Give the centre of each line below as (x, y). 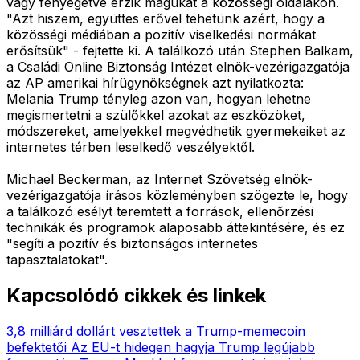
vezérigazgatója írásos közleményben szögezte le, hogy (177, 195)
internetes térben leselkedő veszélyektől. (131, 147)
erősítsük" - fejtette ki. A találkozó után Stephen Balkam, (180, 50)
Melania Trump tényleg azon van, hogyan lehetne (159, 98)
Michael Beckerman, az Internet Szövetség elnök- (160, 179)
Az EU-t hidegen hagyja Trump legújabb (193, 347)
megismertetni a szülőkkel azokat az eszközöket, (156, 115)
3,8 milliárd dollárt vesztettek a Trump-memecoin (156, 331)
